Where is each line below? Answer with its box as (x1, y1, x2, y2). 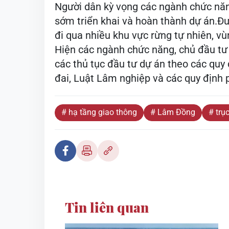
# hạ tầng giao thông (61, 107, 137, 117)
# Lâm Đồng (150, 107, 195, 117)
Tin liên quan (65, 198, 149, 216)
